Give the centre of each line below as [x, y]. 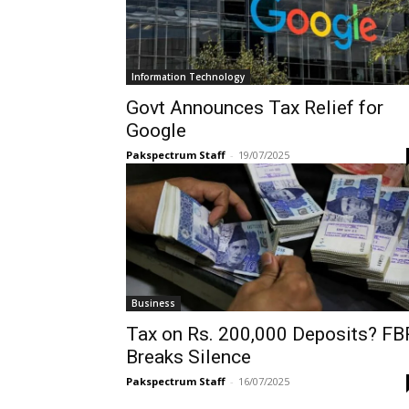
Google [156, 131]
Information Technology [188, 77]
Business [153, 303]
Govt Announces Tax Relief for [255, 108]
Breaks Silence [189, 357]
